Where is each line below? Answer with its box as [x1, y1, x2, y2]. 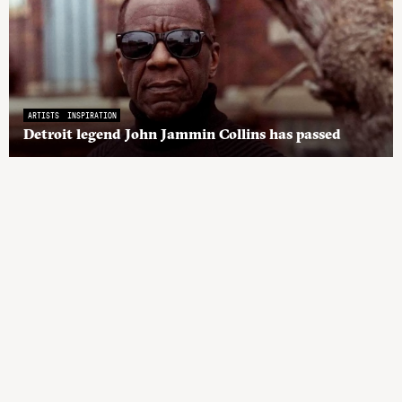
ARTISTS [27, 109, 59, 120]
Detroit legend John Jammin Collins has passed [23, 124, 341, 143]
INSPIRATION [66, 109, 117, 120]
